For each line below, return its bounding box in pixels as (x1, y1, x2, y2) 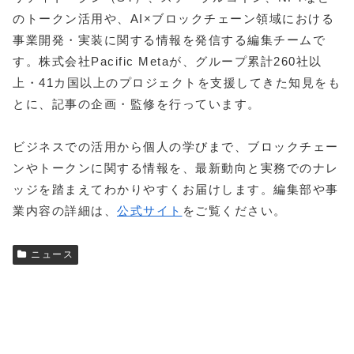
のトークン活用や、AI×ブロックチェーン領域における (13, 11, 334, 25)
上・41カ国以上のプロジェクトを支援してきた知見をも (13, 75, 341, 89)
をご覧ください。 (182, 203, 287, 217)
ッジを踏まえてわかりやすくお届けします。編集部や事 (13, 182, 339, 196)
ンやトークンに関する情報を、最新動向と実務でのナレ (13, 160, 339, 175)
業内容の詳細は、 (13, 203, 117, 217)
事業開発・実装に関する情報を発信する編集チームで (13, 32, 326, 47)
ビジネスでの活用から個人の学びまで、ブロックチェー (13, 139, 339, 153)
